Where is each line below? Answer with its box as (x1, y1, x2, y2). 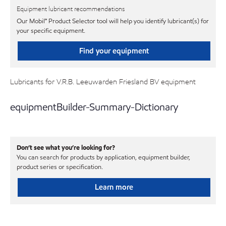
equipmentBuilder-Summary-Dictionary (10, 100, 178, 114)
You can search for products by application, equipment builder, (17, 153, 190, 162)
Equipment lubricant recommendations (17, 5, 125, 14)
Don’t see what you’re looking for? (17, 143, 115, 153)
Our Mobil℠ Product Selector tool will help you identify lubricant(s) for (17, 16, 209, 26)
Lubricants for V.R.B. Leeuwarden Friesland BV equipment (10, 76, 196, 87)
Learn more (94, 182, 133, 192)
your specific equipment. (17, 26, 85, 35)
